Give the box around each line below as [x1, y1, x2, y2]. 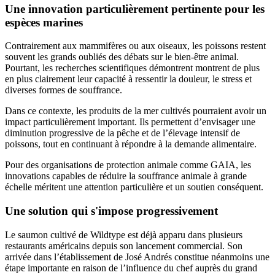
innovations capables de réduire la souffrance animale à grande [5, 171, 247, 182]
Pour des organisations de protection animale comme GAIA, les [5, 160, 251, 171]
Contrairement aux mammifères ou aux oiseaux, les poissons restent [5, 41, 266, 52]
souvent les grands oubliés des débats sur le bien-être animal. [5, 52, 239, 63]
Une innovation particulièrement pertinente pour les [5, 2, 265, 15]
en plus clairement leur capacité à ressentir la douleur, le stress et [5, 74, 252, 85]
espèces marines [5, 15, 83, 29]
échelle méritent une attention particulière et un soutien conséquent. [5, 182, 263, 193]
